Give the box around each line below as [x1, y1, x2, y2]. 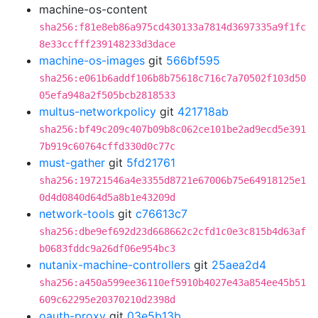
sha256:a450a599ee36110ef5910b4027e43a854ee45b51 [39, 277, 306, 288]
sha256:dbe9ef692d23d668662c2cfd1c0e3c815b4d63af [39, 226, 306, 237]
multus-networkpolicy [39, 104, 156, 119]
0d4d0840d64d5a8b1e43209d [39, 192, 175, 203]
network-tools [39, 207, 114, 221]
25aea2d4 [212, 258, 266, 272]
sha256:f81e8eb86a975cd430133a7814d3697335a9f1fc [39, 21, 306, 33]
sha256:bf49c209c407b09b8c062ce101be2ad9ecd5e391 [39, 124, 306, 135]
